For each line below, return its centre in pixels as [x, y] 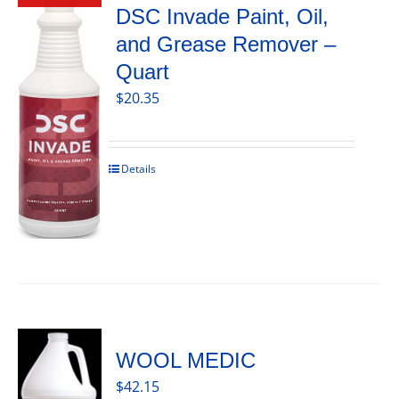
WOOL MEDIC [185, 361]
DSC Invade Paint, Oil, [222, 17]
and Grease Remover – [225, 45]
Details [138, 169]
